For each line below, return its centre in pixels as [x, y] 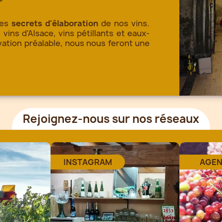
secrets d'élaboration [55, 23]
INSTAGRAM [88, 162]
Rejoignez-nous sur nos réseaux [111, 119]
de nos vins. [124, 23]
